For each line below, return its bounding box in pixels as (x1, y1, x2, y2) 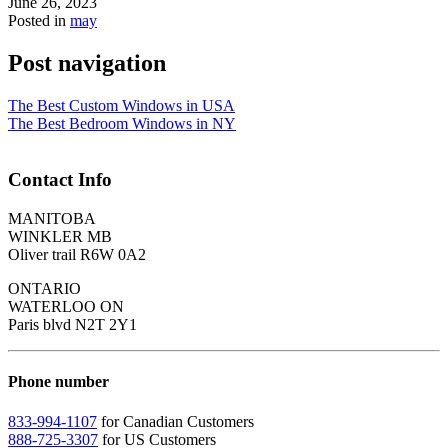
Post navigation (8, 49, 166, 76)
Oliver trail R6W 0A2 (8, 246, 146, 264)
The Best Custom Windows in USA (8, 96, 235, 114)
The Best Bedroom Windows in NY (8, 114, 236, 132)
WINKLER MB (8, 228, 112, 246)
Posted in (8, 11, 70, 29)
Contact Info (8, 169, 112, 191)
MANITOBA (8, 210, 96, 228)
